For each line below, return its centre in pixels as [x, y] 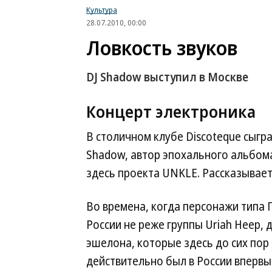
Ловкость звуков [162, 48]
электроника [204, 111]
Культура [102, 10]
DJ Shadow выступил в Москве [167, 77]
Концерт [119, 111]
